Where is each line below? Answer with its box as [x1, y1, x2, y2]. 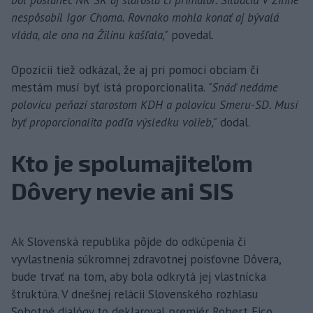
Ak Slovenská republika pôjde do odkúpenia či [11, 233, 246, 249]
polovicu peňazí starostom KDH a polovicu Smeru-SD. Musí [11, 96, 298, 112]
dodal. [217, 114, 250, 130]
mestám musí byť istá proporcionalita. [11, 79, 205, 95]
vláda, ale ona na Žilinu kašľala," [11, 27, 168, 43]
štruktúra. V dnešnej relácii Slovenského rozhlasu [11, 286, 258, 302]
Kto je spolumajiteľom [11, 147, 253, 177]
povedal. [168, 27, 214, 43]
